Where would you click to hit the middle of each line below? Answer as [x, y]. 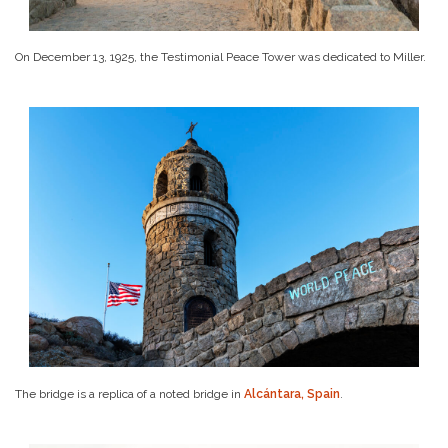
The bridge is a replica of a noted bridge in [129, 393]
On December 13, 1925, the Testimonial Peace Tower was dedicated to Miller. [220, 57]
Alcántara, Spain [292, 393]
